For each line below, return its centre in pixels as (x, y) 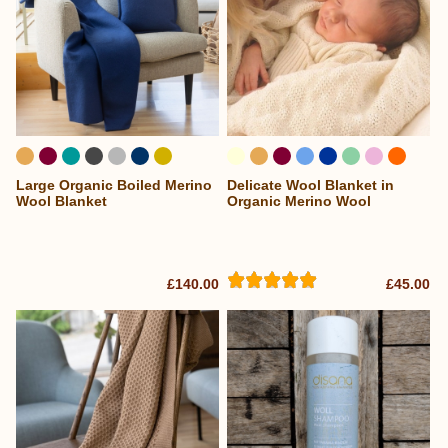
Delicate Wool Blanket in (311, 185)
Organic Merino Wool (299, 201)
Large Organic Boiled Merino (114, 185)
